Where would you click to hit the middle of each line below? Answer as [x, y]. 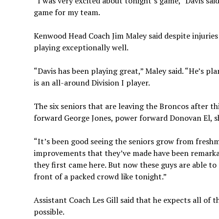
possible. [49, 211]
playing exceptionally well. [81, 47]
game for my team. [67, 12]
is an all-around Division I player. [92, 82]
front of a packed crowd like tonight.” [100, 176]
